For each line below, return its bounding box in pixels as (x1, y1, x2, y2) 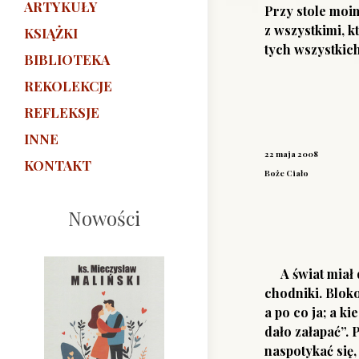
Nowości (68, 205, 140, 232)
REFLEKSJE (24, 103, 99, 122)
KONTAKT (24, 156, 91, 175)
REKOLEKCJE (24, 77, 112, 95)
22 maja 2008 (264, 148, 318, 159)
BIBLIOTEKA (24, 50, 110, 69)
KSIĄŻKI (24, 24, 78, 42)
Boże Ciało (264, 167, 309, 179)
